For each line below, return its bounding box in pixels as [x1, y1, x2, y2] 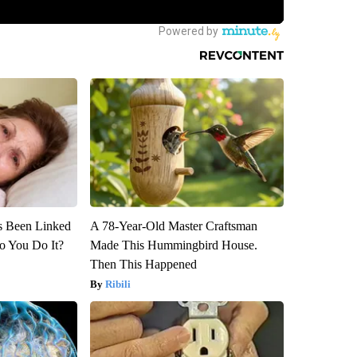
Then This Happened [89, 257, 197, 272]
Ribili [104, 278, 131, 291]
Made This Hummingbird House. [89, 238, 257, 253]
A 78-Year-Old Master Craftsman [89, 219, 257, 233]
